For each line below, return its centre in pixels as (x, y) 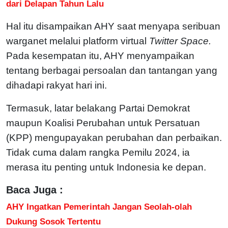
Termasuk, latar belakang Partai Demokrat (98, 108)
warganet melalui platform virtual (78, 41)
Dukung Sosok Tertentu (53, 221)
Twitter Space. (180, 41)
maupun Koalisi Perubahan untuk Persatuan (103, 123)
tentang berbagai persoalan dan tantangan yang (112, 70)
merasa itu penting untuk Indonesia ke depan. (106, 167)
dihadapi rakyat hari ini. (56, 85)
